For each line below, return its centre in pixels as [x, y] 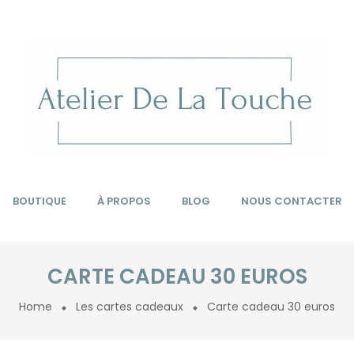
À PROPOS [124, 201]
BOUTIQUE [39, 201]
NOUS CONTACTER [291, 201]
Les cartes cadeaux [130, 307]
